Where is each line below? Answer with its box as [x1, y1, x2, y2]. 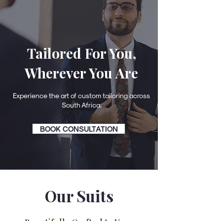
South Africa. [61, 101, 102, 109]
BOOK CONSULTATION [39, 124, 118, 133]
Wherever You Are [25, 64, 138, 82]
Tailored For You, [27, 44, 136, 62]
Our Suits [44, 185, 113, 206]
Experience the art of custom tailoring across [13, 91, 150, 100]
